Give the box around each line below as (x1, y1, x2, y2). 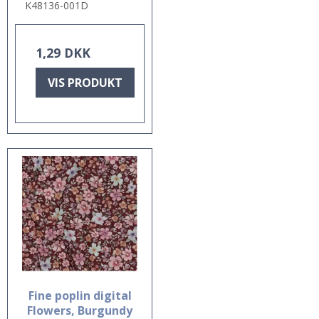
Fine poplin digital (28, 287, 132, 303)
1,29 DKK (36, 43, 90, 61)
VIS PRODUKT (48, 74, 122, 90)
